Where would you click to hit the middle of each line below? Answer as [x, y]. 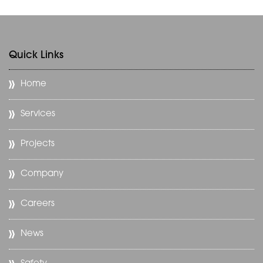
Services [38, 114]
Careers [38, 204]
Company [42, 174]
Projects [38, 144]
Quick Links [36, 55]
